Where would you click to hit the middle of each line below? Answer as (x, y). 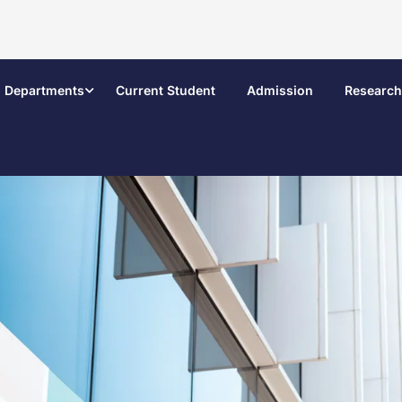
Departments (44, 90)
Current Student (166, 90)
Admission (280, 90)
